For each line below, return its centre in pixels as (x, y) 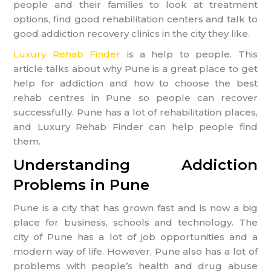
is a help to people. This (189, 54)
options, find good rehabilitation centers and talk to (135, 19)
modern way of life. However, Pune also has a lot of (135, 251)
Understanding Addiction (135, 165)
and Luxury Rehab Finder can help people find (135, 126)
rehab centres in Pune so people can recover (135, 97)
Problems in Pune (82, 184)
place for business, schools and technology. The (135, 222)
